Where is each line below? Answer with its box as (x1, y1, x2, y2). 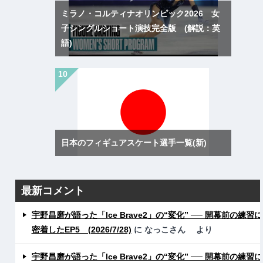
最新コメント (21, 184, 85, 197)
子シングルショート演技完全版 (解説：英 (61, 23, 221, 33)
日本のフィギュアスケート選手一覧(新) (61, 137, 207, 147)
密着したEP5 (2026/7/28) (31, 224, 131, 234)
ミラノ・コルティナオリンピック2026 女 (61, 8, 220, 18)
